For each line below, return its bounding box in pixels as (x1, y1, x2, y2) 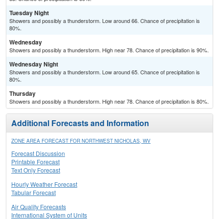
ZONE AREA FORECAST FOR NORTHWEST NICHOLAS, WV (11, 137, 151, 145)
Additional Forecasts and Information (11, 117, 149, 129)
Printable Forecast (11, 157, 60, 166)
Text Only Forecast (11, 166, 60, 175)
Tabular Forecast (11, 188, 56, 197)
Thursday (9, 89, 36, 98)
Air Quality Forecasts (11, 202, 66, 211)
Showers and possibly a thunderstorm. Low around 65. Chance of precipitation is (9, 68, 200, 76)
